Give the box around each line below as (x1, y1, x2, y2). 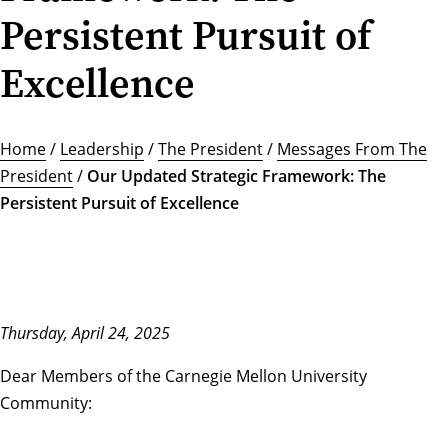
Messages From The (277, 138, 427, 161)
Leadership (60, 138, 144, 161)
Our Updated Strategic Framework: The (87, 165, 386, 188)
